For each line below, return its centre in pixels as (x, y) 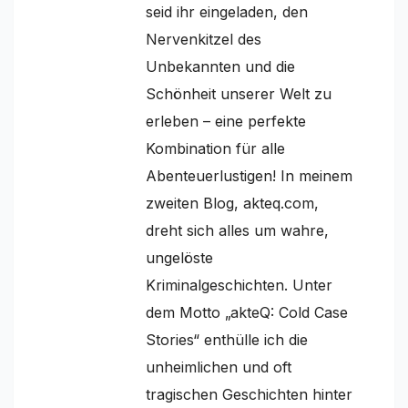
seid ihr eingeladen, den (227, 11)
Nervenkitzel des (204, 39)
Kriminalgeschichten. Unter (239, 285)
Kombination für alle (215, 148)
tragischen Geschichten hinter (249, 394)
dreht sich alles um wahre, (237, 230)
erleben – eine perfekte (226, 121)
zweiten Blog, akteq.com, (232, 203)
